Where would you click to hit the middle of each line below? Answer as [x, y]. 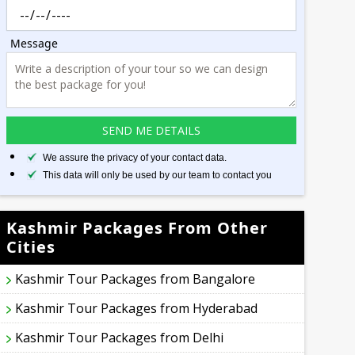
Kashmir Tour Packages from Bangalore [136, 279]
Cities [31, 247]
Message [34, 44]
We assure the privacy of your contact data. [135, 158]
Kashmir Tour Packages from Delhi [120, 338]
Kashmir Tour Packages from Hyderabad [137, 309]
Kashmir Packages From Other [137, 228]
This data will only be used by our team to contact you [158, 176]
